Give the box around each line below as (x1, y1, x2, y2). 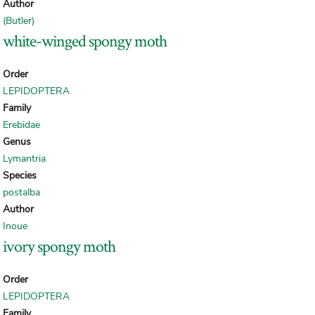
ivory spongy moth (3, 235, 115, 257)
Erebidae (3, 118, 40, 132)
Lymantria (3, 152, 46, 166)
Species (3, 169, 37, 183)
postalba (3, 186, 40, 200)
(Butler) (3, 14, 34, 28)
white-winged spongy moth (3, 30, 167, 52)
